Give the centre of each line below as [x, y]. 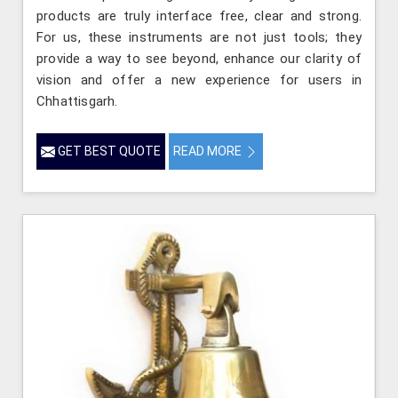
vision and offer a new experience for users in [199, 80]
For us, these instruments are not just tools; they [199, 37]
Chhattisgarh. [77, 101]
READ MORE [209, 151]
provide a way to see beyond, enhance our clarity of [199, 58]
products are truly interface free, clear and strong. [199, 16]
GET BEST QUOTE [108, 151]
